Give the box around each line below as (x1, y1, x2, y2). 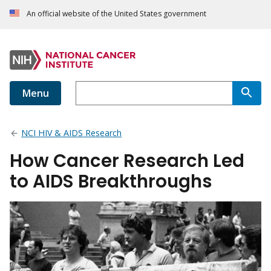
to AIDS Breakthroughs (10, 169, 212, 194)
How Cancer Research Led (10, 148, 244, 174)
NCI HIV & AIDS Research (21, 127, 122, 139)
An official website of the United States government (27, 8, 206, 19)
